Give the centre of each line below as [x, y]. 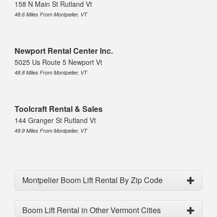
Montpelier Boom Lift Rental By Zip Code [93, 180]
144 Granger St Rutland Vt [55, 120]
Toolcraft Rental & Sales [59, 109]
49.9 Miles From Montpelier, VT [51, 131]
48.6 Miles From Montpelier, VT [51, 15]
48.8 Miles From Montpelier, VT [51, 73]
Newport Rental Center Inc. [64, 51]
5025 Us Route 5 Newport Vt [58, 62]
